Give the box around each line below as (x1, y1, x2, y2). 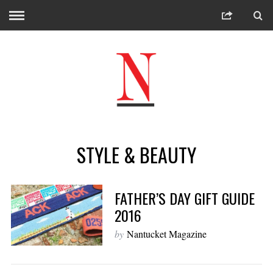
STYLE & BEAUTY (77, 140, 196, 169)
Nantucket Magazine (126, 227, 207, 240)
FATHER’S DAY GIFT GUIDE (114, 186, 255, 209)
